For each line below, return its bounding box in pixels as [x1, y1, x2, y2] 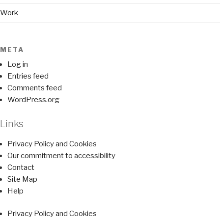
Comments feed [7, 83, 62, 93]
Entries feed [7, 72, 49, 81]
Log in [7, 60, 28, 69]
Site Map [7, 174, 37, 184]
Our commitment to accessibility [7, 151, 115, 160]
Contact [7, 163, 34, 172]
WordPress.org [7, 95, 59, 105]
